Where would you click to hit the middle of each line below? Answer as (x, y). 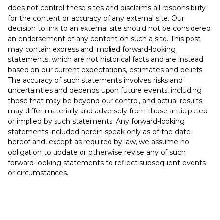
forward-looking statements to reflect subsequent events (107, 163)
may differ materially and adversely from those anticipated (108, 111)
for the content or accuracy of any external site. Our (96, 18)
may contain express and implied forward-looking (92, 49)
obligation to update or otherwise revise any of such (97, 152)
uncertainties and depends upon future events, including (105, 91)
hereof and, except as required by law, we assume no (98, 142)
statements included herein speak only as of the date (99, 132)
